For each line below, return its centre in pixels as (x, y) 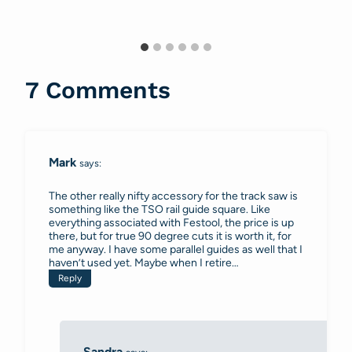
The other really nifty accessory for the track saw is (173, 196)
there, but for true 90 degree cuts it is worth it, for (170, 236)
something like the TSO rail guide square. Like (159, 209)
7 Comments (98, 90)
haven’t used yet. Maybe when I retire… (144, 262)
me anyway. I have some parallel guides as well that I (176, 249)
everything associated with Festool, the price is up (171, 222)
